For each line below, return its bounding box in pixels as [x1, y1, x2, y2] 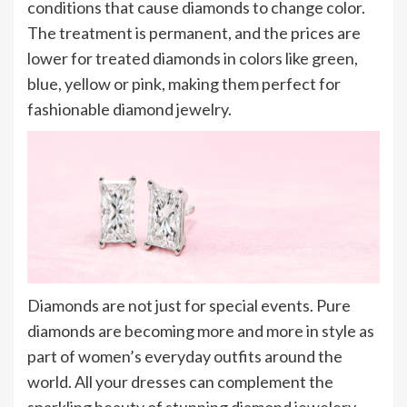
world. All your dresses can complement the [27, 371, 333, 392]
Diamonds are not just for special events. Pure [27, 294, 351, 315]
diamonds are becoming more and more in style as [27, 320, 374, 341]
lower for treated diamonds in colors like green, [27, 48, 358, 68]
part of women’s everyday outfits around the [27, 345, 342, 366]
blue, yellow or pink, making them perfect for [27, 74, 341, 94]
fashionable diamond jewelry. [27, 99, 232, 119]
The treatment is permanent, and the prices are [27, 23, 361, 43]
